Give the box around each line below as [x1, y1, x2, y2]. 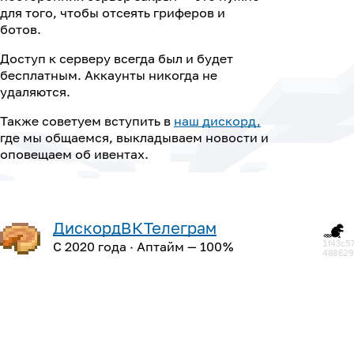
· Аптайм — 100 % [126, 239, 233, 254]
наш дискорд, [174, 112, 261, 129]
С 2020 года [52, 239, 126, 254]
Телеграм [143, 218, 217, 237]
